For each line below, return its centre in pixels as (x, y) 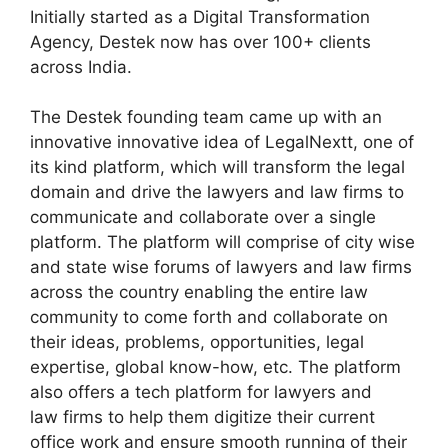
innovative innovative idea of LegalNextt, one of (222, 142)
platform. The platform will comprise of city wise (222, 242)
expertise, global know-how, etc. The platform (215, 367)
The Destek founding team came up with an (206, 117)
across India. (81, 66)
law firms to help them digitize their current (202, 417)
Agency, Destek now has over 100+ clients (200, 41)
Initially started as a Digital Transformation (200, 16)
